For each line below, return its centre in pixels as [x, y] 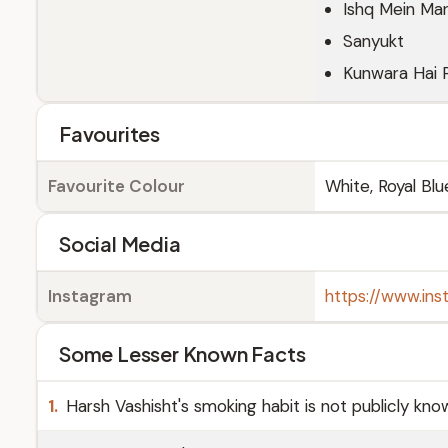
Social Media [120, 243]
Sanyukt [373, 41]
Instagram [90, 296]
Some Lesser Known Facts [182, 353]
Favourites [109, 133]
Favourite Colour [116, 186]
